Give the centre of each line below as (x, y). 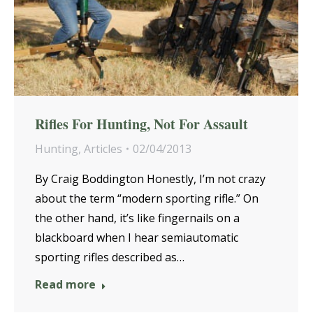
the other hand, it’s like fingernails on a (137, 218)
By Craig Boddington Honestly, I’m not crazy (150, 179)
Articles (103, 148)
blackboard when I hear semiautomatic (137, 237)
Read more (65, 284)
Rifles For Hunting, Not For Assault (141, 124)
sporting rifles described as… (110, 257)
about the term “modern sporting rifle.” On (147, 198)
